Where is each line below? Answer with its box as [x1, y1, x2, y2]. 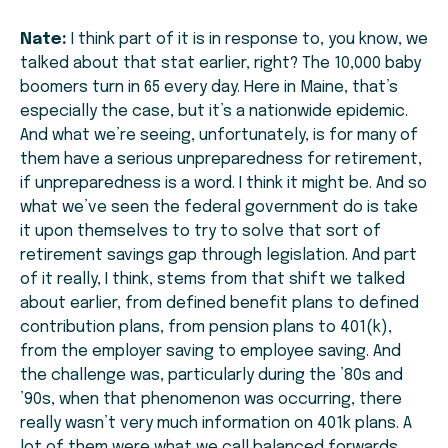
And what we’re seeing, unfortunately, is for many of [20, 127, 418, 145]
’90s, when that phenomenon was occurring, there [20, 391, 402, 409]
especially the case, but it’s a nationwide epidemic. [20, 103, 408, 121]
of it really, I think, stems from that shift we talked [20, 271, 405, 289]
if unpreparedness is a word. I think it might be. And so [20, 175, 427, 193]
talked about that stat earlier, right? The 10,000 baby [20, 55, 421, 73]
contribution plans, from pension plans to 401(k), [20, 319, 392, 337]
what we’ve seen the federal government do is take [20, 199, 418, 217]
